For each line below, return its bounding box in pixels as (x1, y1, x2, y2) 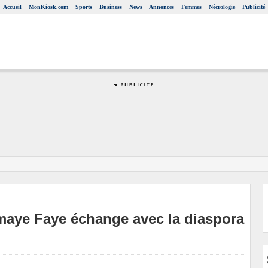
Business (99, 4, 122, 10)
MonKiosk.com (29, 4, 68, 10)
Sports (75, 4, 92, 10)
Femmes (181, 4, 202, 10)
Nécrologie (209, 4, 235, 10)
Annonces (149, 4, 174, 10)
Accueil (3, 4, 22, 10)
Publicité (242, 4, 265, 10)
